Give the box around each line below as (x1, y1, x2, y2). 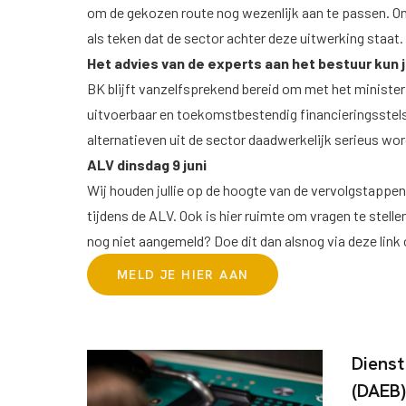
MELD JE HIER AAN (117, 266, 249, 283)
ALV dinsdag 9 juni (87, 155, 207, 173)
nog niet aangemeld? (87, 231, 214, 249)
